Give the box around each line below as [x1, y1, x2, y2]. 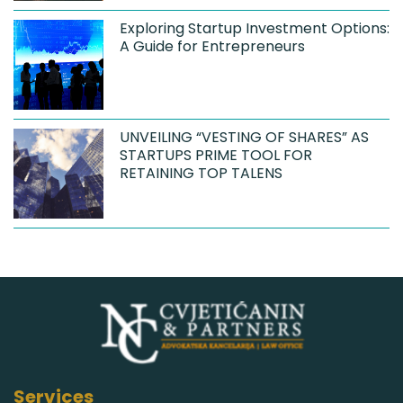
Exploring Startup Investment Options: [120, 17, 390, 39]
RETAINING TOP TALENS [120, 162, 282, 184]
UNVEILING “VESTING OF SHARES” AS [120, 126, 369, 148]
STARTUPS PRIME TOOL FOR [120, 144, 312, 166]
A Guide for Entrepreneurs [120, 35, 305, 57]
